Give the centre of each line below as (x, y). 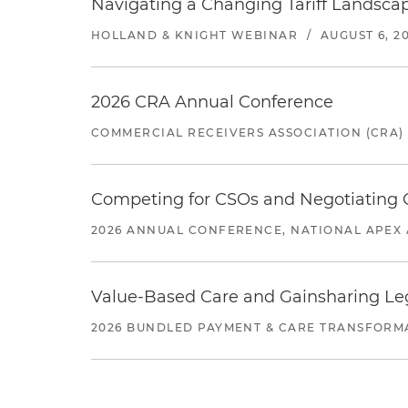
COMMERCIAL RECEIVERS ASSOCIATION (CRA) (248, 133)
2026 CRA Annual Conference (212, 102)
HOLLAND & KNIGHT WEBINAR (195, 35)
